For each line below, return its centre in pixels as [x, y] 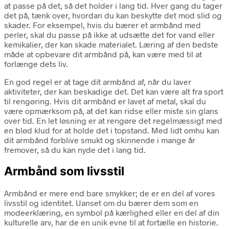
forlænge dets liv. [36, 63]
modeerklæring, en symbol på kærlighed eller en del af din [112, 213]
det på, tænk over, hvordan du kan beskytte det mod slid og [113, 15]
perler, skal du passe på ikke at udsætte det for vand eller [109, 34]
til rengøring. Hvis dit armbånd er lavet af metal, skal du [105, 101]
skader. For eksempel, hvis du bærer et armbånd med [102, 25]
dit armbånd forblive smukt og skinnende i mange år [100, 140]
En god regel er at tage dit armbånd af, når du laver [98, 81]
